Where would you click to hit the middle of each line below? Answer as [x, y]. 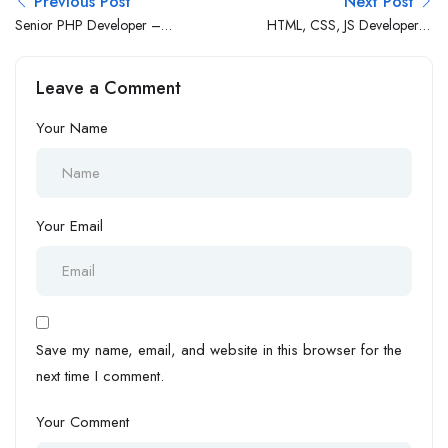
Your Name [72, 127]
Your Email [69, 225]
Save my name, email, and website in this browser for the [219, 349]
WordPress [47, 46]
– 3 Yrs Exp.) [397, 46]
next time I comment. [100, 375]
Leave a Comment [108, 87]
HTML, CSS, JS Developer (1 [350, 24]
